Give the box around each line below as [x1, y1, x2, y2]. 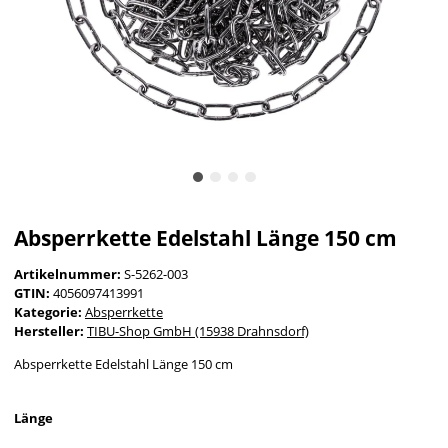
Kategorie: [14, 303, 85, 322]
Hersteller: [14, 322, 84, 341]
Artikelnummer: [14, 265, 124, 284]
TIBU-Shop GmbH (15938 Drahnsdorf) [87, 322, 309, 341]
